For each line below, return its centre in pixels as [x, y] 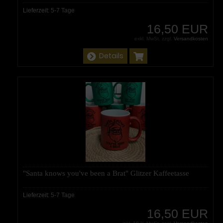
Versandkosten [191, 38]
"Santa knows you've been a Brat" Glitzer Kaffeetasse [106, 173]
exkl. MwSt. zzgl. [154, 38]
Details [111, 56]
